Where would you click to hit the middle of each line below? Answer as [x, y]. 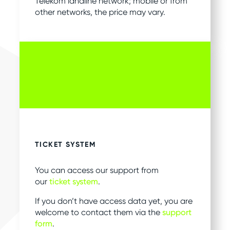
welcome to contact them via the [99, 213]
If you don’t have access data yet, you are [114, 201]
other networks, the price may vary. [100, 12]
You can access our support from [97, 170]
